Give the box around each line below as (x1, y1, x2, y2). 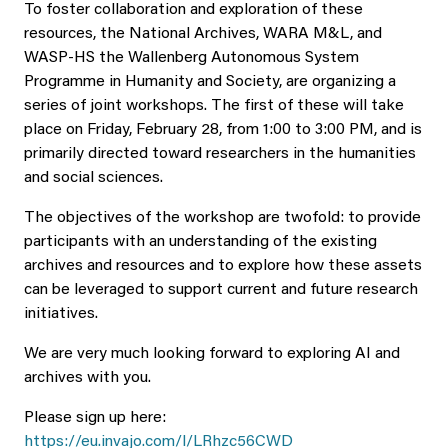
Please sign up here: (24, 410, 166, 426)
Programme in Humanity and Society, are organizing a (24, 74, 396, 90)
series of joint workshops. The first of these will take (24, 98, 404, 114)
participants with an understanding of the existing (24, 234, 377, 250)
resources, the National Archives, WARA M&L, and (24, 26, 382, 42)
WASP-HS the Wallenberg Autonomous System (24, 50, 359, 66)
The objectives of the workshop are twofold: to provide (24, 210, 421, 226)
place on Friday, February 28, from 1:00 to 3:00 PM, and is (24, 122, 422, 138)
